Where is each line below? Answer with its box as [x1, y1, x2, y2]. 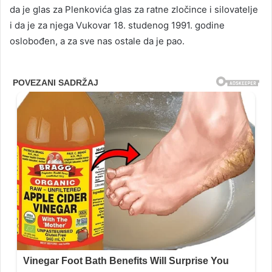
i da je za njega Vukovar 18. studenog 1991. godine [10, 19, 225, 32]
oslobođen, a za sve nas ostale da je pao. [10, 35, 185, 47]
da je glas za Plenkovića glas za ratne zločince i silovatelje [10, 4, 258, 16]
